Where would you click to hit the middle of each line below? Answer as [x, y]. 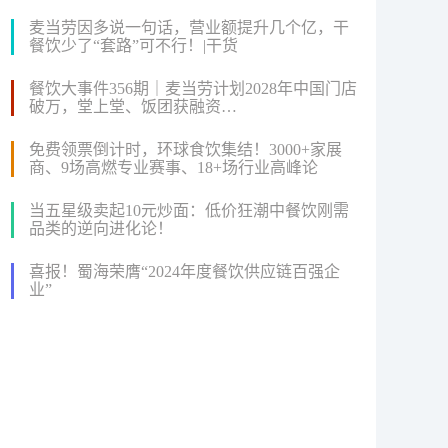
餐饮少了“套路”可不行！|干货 [133, 45]
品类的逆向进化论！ [101, 228]
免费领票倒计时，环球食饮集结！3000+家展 [185, 149]
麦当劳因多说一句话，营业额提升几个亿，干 [189, 27]
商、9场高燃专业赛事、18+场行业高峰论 [173, 167]
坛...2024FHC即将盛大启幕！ [131, 185]
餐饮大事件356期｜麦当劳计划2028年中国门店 [193, 88]
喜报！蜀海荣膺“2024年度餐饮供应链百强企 [184, 271]
